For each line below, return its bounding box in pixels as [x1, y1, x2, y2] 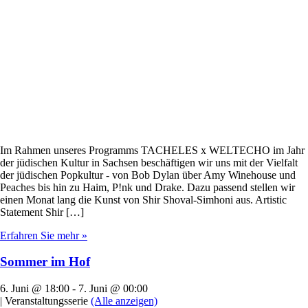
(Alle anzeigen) [91, 295, 157, 307]
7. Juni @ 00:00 [78, 283, 148, 294]
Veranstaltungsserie [2, 295, 91, 307]
